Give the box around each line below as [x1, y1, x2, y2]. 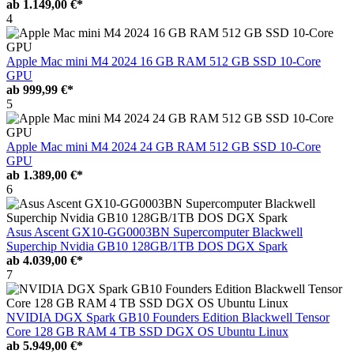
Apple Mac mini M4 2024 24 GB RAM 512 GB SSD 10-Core [6, 139, 321, 153]
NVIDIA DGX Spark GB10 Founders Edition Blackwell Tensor [6, 310, 330, 324]
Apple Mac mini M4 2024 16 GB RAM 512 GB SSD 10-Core [6, 54, 321, 68]
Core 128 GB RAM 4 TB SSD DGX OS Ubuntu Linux [6, 324, 288, 338]
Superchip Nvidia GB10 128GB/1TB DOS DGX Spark [6, 239, 288, 253]
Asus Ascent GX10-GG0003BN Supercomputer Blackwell [6, 224, 303, 239]
